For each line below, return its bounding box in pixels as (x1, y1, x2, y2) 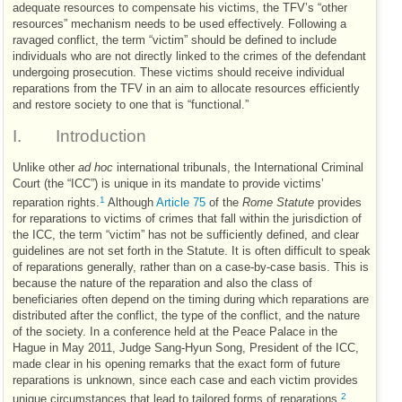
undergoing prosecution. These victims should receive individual (13, 66, 345, 79)
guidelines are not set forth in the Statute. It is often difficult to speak (13, 245, 371, 258)
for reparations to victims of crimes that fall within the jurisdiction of (13, 213, 362, 226)
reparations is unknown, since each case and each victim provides (13, 374, 358, 388)
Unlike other (13, 162, 78, 175)
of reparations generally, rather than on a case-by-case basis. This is (13, 261, 369, 275)
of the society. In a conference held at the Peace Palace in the (13, 326, 337, 339)
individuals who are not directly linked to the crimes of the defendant (13, 49, 366, 63)
